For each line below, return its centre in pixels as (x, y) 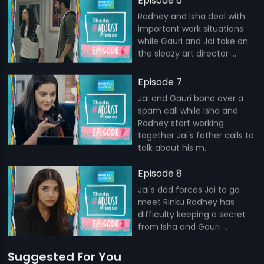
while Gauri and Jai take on (193, 41)
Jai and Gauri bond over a (191, 98)
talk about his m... (174, 148)
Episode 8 (160, 173)
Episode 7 (160, 82)
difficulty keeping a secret (192, 214)
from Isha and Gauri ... (183, 227)
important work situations (191, 29)
